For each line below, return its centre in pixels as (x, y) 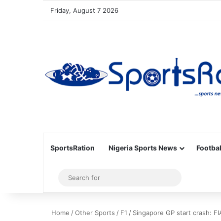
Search (188, 177)
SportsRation (73, 148)
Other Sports (95, 213)
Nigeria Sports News (143, 148)
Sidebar (69, 178)
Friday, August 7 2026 (84, 10)
